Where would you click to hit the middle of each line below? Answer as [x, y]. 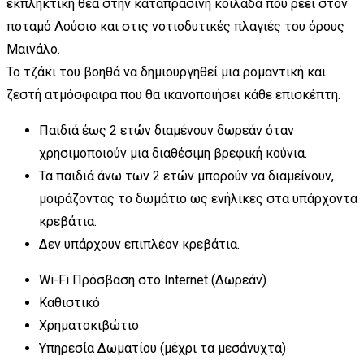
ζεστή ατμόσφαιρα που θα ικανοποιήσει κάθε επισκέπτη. [173, 94]
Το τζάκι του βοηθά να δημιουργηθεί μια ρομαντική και [166, 71]
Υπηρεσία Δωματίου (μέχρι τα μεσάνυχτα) [162, 348]
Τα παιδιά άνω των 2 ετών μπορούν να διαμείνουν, [186, 175]
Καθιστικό [69, 302]
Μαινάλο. [33, 49]
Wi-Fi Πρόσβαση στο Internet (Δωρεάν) [153, 279]
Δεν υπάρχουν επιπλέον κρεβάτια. [139, 244]
